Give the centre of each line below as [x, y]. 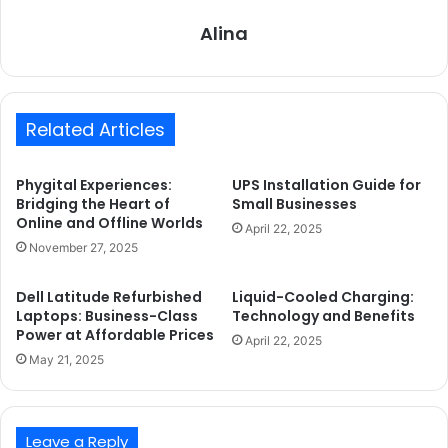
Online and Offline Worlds [109, 222]
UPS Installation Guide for [326, 184]
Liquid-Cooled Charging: [323, 296]
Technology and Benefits [323, 315]
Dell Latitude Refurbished [109, 296]
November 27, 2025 [83, 247]
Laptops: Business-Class [107, 315]
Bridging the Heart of [93, 203]
